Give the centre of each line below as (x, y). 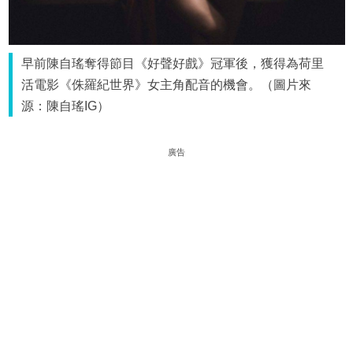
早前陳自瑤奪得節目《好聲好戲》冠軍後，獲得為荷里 (173, 64)
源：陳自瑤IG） (66, 106)
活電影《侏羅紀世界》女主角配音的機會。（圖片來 (167, 85)
